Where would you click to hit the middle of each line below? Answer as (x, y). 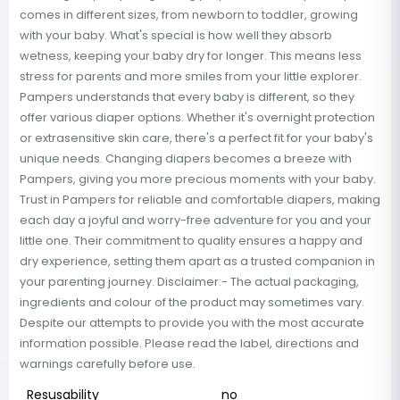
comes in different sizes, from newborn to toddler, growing (189, 15)
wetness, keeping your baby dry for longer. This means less (191, 56)
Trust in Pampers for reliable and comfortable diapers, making (200, 200)
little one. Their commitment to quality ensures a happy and (191, 241)
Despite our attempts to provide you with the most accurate (192, 323)
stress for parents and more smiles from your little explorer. (191, 76)
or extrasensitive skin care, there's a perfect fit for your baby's (196, 138)
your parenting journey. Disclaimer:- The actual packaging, (189, 282)
